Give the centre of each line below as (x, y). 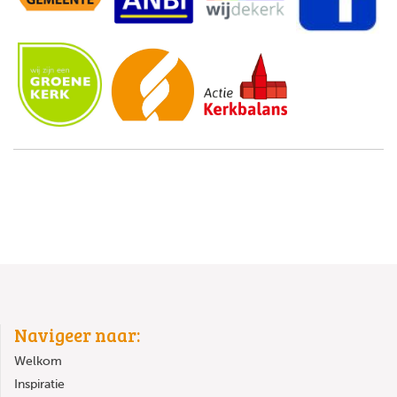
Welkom (38, 362)
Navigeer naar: (77, 335)
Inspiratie (39, 385)
